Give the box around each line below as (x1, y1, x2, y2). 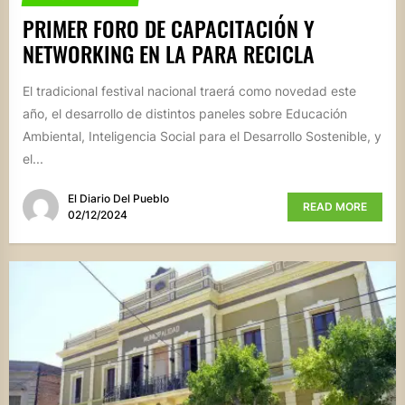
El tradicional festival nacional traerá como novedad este (23, 82, 356, 99)
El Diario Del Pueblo (68, 192, 169, 206)
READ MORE (303, 200, 367, 214)
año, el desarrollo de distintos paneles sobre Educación (23, 105, 347, 121)
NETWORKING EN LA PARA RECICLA (23, 36, 315, 70)
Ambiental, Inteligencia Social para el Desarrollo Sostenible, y (23, 127, 381, 144)
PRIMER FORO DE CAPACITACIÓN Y (23, 11, 315, 44)
